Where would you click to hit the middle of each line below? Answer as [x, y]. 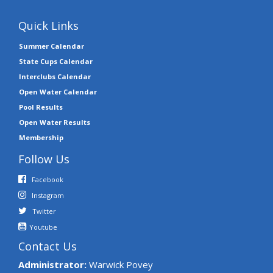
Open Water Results [55, 122]
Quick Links [48, 26]
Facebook [48, 180]
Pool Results [41, 107]
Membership [41, 138]
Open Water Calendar [58, 92]
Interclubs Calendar [55, 77]
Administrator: [52, 265]
